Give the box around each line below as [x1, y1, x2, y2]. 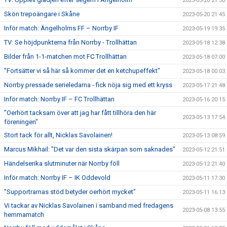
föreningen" [4, 118, 38, 126]
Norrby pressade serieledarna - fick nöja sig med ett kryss [4, 81, 172, 89]
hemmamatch [4, 210, 44, 218]
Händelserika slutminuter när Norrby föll [4, 159, 120, 167]
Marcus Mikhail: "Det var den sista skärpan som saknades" [4, 145, 175, 153]
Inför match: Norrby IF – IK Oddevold [4, 173, 110, 181]
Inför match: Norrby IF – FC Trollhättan [4, 95, 115, 103]
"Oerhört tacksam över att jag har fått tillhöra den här [4, 108, 156, 117]
